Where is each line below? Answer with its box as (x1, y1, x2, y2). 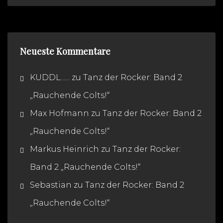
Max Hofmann (29, 108, 89, 118)
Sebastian (29, 180, 72, 190)
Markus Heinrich (29, 144, 99, 154)
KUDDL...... (29, 72, 70, 82)
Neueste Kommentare (20, 45, 111, 57)
